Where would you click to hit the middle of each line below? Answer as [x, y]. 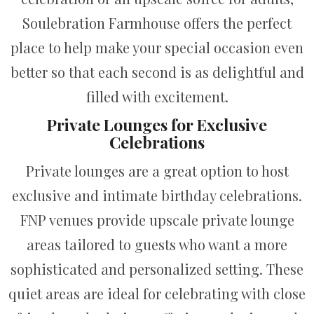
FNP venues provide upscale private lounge [157, 219]
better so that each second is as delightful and [157, 71]
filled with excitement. [157, 96]
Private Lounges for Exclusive [157, 125]
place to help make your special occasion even [157, 47]
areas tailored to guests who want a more [157, 244]
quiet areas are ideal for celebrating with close [157, 293]
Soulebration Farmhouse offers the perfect [157, 22]
